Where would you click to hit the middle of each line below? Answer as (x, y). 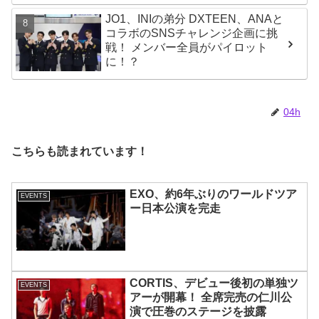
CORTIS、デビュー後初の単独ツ (214, 283)
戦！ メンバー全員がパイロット (187, 47)
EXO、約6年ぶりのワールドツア (214, 194)
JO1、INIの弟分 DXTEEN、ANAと (195, 19)
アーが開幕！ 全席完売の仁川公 (211, 298)
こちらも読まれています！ (80, 151)
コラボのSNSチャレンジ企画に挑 (192, 33)
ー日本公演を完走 (176, 208)
